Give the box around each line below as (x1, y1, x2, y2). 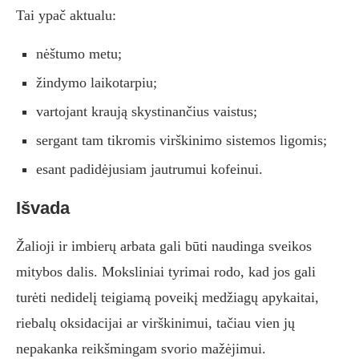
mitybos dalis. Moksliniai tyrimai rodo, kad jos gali (16, 264, 316, 280)
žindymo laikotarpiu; (36, 75, 157, 91)
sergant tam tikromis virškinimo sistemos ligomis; (36, 132, 327, 149)
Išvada (16, 198, 70, 219)
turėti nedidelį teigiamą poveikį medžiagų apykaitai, (16, 289, 319, 306)
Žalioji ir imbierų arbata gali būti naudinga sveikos (16, 238, 312, 255)
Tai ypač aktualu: (16, 7, 116, 24)
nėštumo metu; (36, 46, 122, 63)
